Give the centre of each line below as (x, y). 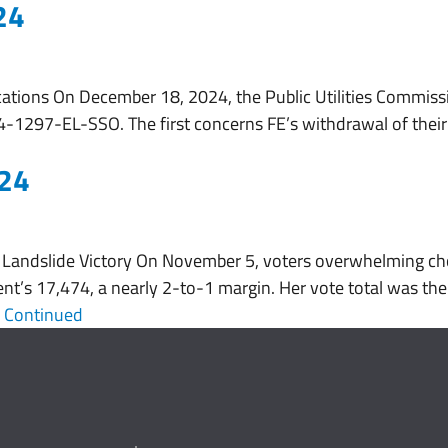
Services (268, 41)
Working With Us (377, 41)
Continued (43, 314)
